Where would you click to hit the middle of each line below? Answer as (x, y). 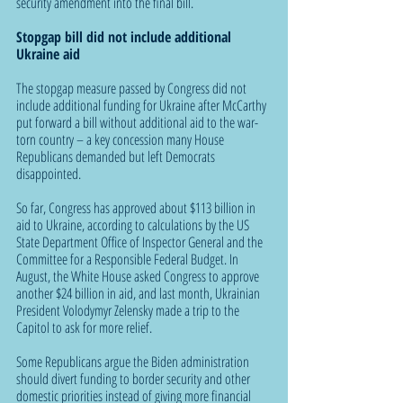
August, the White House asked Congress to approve (139, 276)
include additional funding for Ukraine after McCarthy (143, 105)
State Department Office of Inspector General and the (141, 242)
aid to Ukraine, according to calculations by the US (134, 224)
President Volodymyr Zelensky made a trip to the (129, 310)
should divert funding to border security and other (134, 378)
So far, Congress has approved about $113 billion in (137, 207)
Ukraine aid (48, 54)
